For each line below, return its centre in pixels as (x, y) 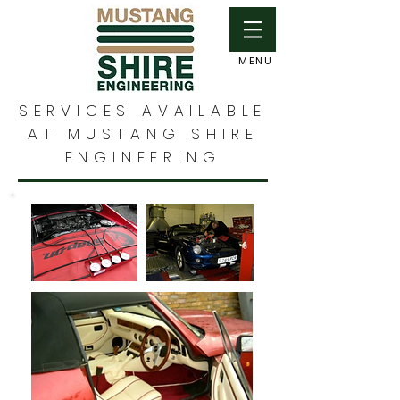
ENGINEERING (143, 157)
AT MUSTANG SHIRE (143, 134)
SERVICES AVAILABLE (143, 111)
